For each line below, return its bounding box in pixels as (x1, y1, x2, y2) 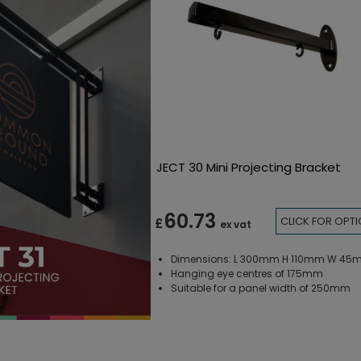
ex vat (219, 218, 251, 232)
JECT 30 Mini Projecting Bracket (156, 158, 341, 176)
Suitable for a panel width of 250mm (170, 280, 351, 295)
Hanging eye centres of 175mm (170, 266, 323, 280)
